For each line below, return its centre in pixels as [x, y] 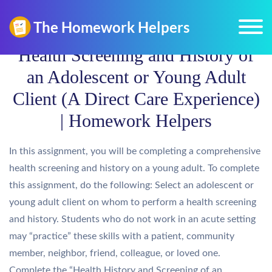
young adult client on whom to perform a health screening [133, 202]
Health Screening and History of [136, 55]
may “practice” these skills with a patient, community [122, 236]
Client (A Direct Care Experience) [136, 99]
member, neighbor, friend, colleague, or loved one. [115, 253]
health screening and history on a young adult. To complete [134, 168]
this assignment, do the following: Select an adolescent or [131, 185]
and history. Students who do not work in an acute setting [132, 219]
